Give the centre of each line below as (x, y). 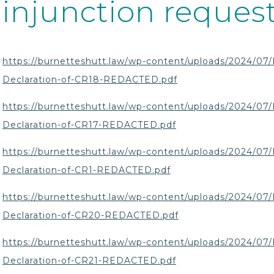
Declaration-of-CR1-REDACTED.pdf (87, 170)
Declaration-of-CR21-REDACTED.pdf (89, 260)
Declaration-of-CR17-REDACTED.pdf (89, 124)
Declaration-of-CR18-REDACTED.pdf (90, 79)
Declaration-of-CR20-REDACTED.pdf (91, 215)
